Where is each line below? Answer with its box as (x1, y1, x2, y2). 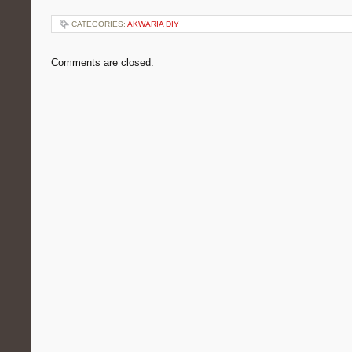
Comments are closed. (51, 57, 154, 68)
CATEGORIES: (71, 20, 127, 28)
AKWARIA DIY (127, 20, 179, 28)
